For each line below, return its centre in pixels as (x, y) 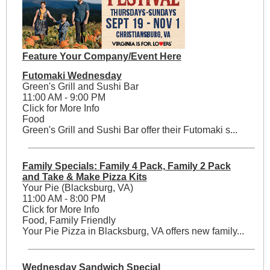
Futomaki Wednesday (72, 76)
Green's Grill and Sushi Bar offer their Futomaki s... (130, 130)
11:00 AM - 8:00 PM (64, 199)
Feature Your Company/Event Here (102, 57)
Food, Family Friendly (69, 221)
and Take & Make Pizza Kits (84, 177)
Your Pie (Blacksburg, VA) (77, 188)
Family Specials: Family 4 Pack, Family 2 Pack (126, 166)
